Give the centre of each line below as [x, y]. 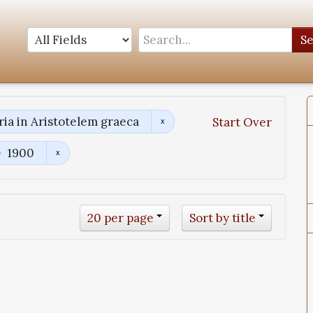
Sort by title [223, 218]
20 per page [121, 218]
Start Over [242, 123]
